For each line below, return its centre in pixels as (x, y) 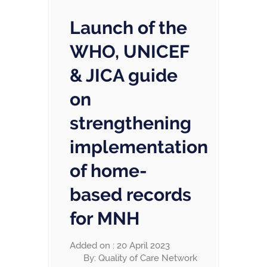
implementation (139, 147)
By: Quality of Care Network (140, 258)
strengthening (131, 123)
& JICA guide (124, 75)
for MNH (105, 218)
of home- (108, 171)
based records (131, 195)
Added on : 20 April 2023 (120, 246)
